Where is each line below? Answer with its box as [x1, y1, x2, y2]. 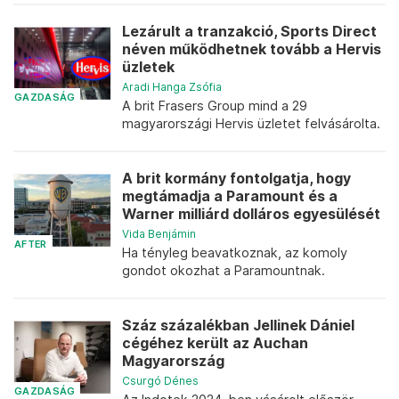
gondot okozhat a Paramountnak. [122, 263, 325, 278]
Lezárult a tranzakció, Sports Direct [122, 23, 377, 40]
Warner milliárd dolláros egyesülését [122, 206, 380, 223]
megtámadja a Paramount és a [122, 188, 338, 205]
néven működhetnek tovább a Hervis [122, 41, 381, 58]
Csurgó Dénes [122, 374, 199, 387]
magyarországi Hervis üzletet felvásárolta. [122, 116, 380, 131]
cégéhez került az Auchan [122, 335, 308, 352]
